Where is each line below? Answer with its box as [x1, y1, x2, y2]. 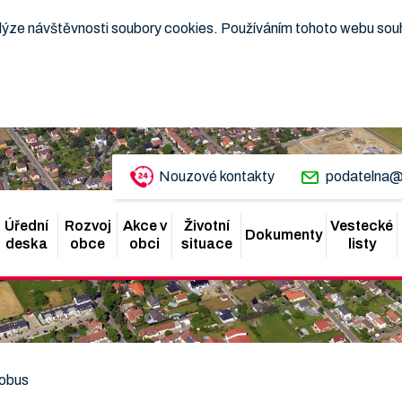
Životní [183, 218, 230, 233]
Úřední [4, 218, 49, 233]
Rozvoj [64, 218, 111, 233]
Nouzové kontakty [159, 169, 275, 184]
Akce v [122, 218, 167, 233]
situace [180, 236, 232, 251]
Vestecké [330, 218, 393, 233]
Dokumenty [245, 227, 322, 242]
